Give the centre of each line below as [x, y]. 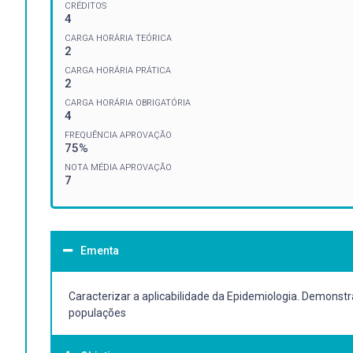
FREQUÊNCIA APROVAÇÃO [118, 135]
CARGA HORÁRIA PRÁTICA [118, 70]
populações [97, 312]
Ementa [100, 250]
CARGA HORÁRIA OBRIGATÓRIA [128, 102]
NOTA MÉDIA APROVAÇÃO [118, 167]
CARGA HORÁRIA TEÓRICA [118, 38]
